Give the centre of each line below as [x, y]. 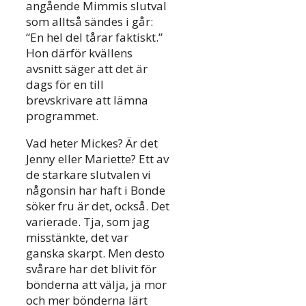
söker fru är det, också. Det [98, 206]
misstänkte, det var [77, 238]
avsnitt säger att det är [87, 69]
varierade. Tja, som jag [88, 222]
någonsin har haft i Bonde [96, 191]
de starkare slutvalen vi [88, 175]
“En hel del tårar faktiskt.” [94, 38]
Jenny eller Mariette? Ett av [97, 159]
